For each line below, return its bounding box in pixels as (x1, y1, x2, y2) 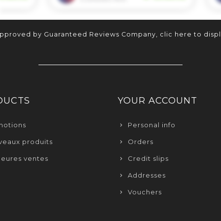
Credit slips (128, 154, 169, 163)
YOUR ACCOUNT (118, 95, 197, 107)
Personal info (128, 121, 176, 129)
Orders (128, 138, 153, 146)
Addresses (128, 171, 166, 180)
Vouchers (128, 188, 162, 196)
